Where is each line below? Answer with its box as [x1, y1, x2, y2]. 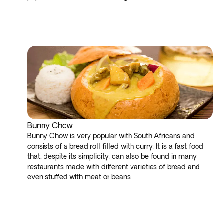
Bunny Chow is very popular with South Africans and [27, 132, 195, 140]
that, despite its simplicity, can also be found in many [27, 153, 197, 160]
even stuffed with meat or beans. [27, 173, 136, 181]
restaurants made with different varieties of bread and [27, 163, 200, 171]
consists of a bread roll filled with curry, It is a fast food [27, 142, 203, 150]
